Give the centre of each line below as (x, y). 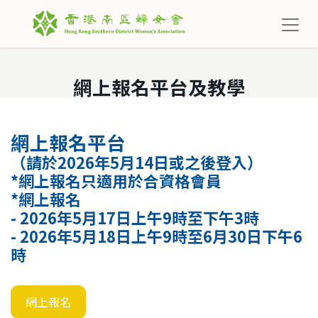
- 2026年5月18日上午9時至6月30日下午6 (157, 236)
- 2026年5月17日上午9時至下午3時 (135, 217)
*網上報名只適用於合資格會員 (116, 180)
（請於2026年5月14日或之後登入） (137, 162)
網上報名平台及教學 (159, 87)
